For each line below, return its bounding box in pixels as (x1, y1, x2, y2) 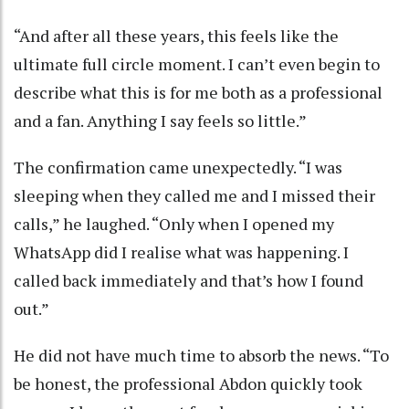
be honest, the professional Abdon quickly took (14, 372, 362, 394)
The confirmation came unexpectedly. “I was (14, 155, 342, 178)
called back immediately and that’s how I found (14, 268, 363, 291)
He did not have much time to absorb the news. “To (14, 343, 389, 366)
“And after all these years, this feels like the (14, 24, 339, 47)
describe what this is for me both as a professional (14, 80, 383, 103)
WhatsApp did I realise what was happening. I (14, 240, 349, 263)
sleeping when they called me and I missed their (14, 184, 375, 206)
